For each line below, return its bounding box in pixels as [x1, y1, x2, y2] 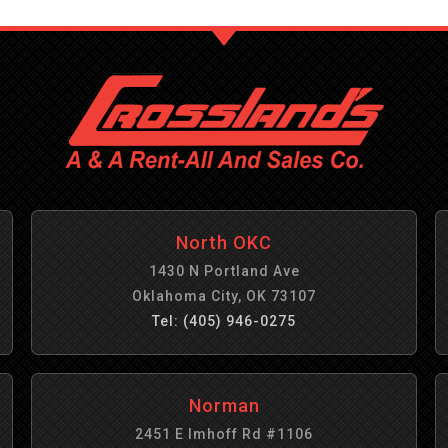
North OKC [176, 232, 272, 253]
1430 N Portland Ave [148, 263, 300, 279]
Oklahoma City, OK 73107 [132, 288, 316, 304]
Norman [188, 395, 260, 416]
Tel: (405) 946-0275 [152, 313, 296, 329]
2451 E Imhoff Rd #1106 [135, 426, 313, 442]
